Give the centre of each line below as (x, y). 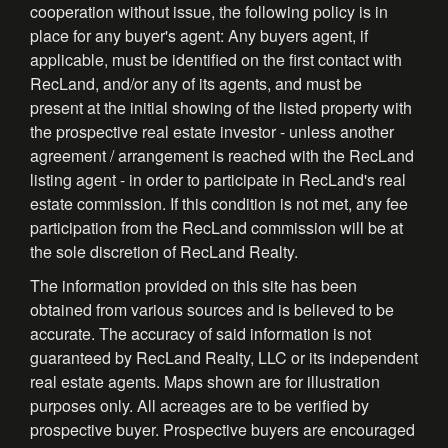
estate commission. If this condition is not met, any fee (219, 203)
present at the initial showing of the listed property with (221, 107)
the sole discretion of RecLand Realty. (164, 251)
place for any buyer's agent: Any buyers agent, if (199, 35)
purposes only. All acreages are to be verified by (199, 405)
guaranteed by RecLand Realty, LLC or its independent (224, 357)
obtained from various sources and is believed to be (212, 309)
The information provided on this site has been (193, 285)
